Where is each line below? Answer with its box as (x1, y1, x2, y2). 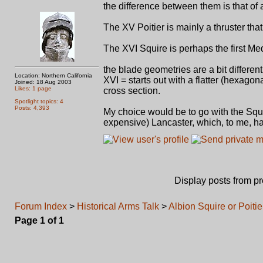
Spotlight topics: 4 (15, 98, 63, 104)
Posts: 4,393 (15, 104, 49, 111)
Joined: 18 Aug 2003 (15, 79, 72, 85)
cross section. (103, 86, 160, 96)
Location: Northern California (15, 72, 92, 79)
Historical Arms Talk (77, 201, 159, 211)
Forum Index (15, 201, 67, 211)
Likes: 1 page (15, 85, 52, 92)
